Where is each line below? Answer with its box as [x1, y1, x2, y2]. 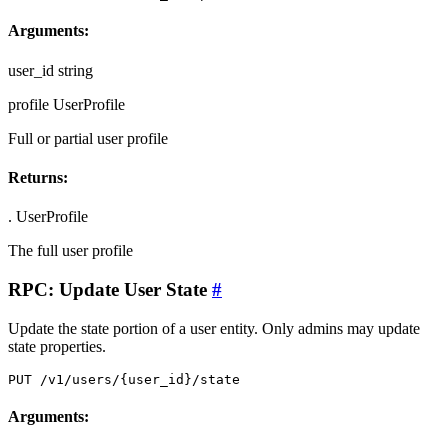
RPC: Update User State [8, 278, 212, 300]
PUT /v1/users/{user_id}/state [8, 371, 240, 387]
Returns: [8, 168, 68, 186]
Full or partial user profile [8, 129, 168, 147]
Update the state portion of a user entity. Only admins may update [8, 319, 420, 337]
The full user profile [8, 242, 133, 260]
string [58, 61, 93, 79]
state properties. [8, 337, 106, 355]
